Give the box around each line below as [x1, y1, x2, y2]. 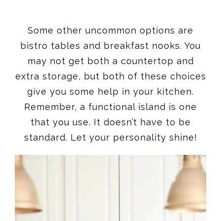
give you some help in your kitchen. [27, 86, 194, 97]
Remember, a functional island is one [24, 101, 197, 112]
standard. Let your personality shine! [24, 132, 197, 143]
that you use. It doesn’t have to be [30, 116, 191, 127]
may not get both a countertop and [27, 55, 194, 66]
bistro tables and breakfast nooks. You [20, 40, 201, 51]
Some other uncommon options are [28, 25, 193, 36]
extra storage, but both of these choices [15, 71, 206, 81]
